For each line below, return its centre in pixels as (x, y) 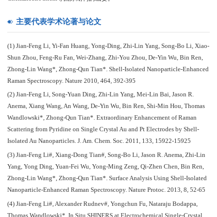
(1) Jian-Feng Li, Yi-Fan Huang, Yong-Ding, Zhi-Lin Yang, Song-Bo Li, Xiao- (108, 46)
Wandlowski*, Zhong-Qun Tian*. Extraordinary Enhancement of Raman (102, 118)
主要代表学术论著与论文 (59, 21)
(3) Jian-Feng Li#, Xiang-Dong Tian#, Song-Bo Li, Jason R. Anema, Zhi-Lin (106, 155)
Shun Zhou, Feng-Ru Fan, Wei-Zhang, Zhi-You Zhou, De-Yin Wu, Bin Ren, (105, 57)
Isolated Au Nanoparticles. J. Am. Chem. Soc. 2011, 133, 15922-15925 (99, 141)
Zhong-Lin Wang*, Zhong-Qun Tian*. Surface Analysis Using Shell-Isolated (107, 178)
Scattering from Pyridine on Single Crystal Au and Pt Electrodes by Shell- (103, 130)
